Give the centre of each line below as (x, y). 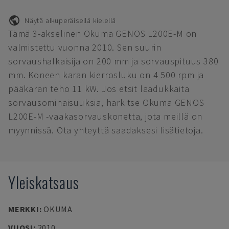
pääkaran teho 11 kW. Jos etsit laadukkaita (99, 89)
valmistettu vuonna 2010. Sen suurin (85, 47)
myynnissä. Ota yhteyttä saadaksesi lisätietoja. (106, 130)
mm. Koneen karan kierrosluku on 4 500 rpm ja (106, 75)
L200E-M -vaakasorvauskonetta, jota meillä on (106, 116)
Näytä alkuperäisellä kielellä (71, 20)
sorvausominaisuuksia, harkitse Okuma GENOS (106, 102)
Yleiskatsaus (44, 182)
